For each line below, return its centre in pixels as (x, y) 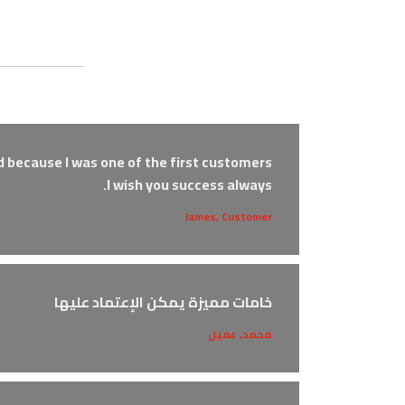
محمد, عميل (240, 334)
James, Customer (228, 217)
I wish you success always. (189, 184)
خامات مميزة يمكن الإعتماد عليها (163, 302)
